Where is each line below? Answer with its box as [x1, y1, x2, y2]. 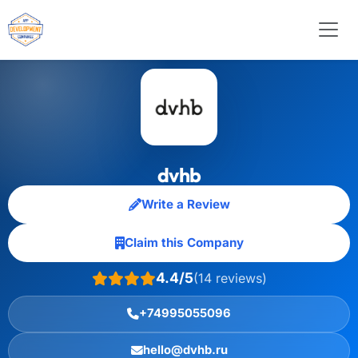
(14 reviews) [193, 269, 267, 286]
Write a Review [141, 197, 230, 212]
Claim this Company [124, 235, 244, 250]
